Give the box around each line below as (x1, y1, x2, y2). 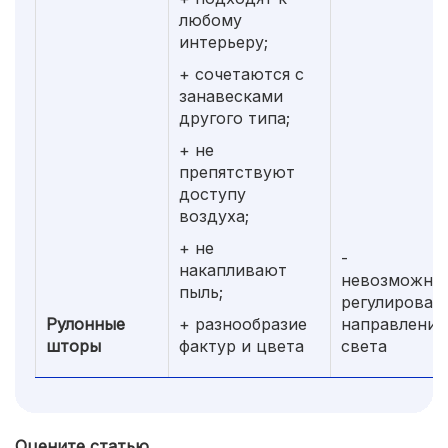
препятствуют (179, 161, 295, 182)
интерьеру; (179, 31, 268, 52)
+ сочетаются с (179, 63, 304, 84)
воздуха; (179, 205, 249, 226)
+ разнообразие (179, 313, 307, 334)
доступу (179, 183, 246, 204)
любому (179, 9, 242, 30)
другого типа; (179, 107, 290, 128)
